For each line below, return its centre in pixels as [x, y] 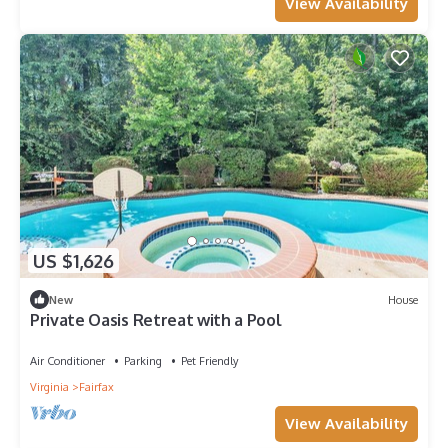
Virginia [49, 387]
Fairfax [96, 387]
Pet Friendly [209, 361]
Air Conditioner [67, 361]
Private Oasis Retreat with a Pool [156, 320]
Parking [143, 361]
